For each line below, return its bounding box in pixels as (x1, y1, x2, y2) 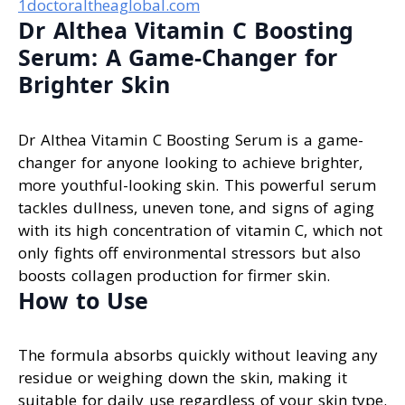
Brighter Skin (18, 69, 170, 100)
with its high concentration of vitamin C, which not (18, 219, 382, 240)
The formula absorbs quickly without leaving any (18, 344, 378, 365)
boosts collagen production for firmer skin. (18, 264, 330, 286)
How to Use (18, 284, 148, 316)
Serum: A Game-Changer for (18, 42, 337, 73)
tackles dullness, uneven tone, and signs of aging (18, 196, 374, 218)
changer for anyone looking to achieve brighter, (18, 151, 363, 173)
